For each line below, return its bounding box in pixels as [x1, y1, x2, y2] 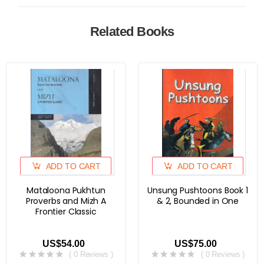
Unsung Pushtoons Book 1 [147, 184, 248, 196]
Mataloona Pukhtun [27, 184, 105, 196]
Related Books [90, 24, 174, 39]
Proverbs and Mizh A [25, 195, 106, 207]
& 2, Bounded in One [156, 195, 239, 207]
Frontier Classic [35, 206, 97, 217]
